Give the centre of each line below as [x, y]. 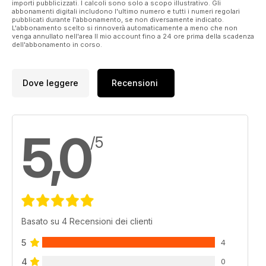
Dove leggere [50, 83]
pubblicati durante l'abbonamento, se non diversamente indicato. [118, 19]
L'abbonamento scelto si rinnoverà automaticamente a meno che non [125, 28]
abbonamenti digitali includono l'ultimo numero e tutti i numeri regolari [126, 11]
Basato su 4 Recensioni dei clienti [87, 221]
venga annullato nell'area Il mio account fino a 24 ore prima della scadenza [133, 36]
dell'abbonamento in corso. [57, 44]
